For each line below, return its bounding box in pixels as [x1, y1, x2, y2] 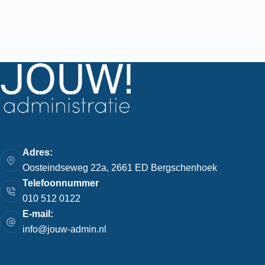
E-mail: [22, 209, 53, 219]
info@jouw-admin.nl [22, 224, 106, 234]
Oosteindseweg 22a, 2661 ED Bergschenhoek [22, 163, 217, 173]
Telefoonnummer [22, 178, 99, 188]
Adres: [22, 147, 53, 157]
